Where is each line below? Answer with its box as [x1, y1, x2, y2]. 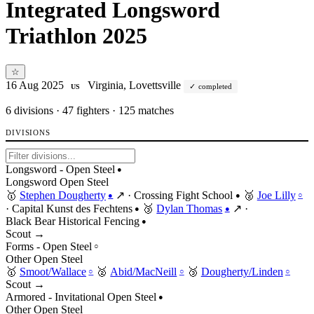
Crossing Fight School [134, 189, 233, 201]
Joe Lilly [257, 189, 296, 201]
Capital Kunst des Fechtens [12, 202, 132, 214]
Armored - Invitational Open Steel [6, 290, 156, 303]
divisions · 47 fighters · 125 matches [11, 104, 174, 116]
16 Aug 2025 [6, 78, 64, 91]
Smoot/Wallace [20, 265, 86, 278]
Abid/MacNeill [110, 265, 177, 278]
